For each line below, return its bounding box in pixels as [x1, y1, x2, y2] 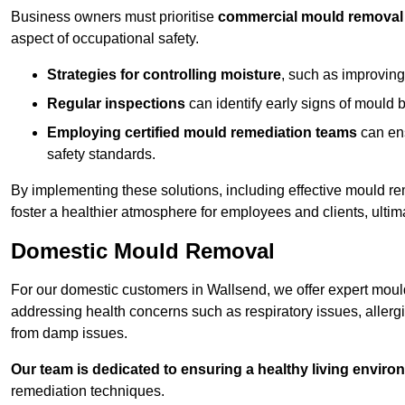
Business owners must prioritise [11, 9, 218, 25]
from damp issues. [11, 325, 127, 342]
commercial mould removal [218, 9, 403, 25]
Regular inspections [47, 96, 185, 112]
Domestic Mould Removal [11, 239, 275, 264]
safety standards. [47, 146, 155, 163]
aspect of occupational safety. [11, 31, 199, 47]
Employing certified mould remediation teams [47, 125, 357, 141]
